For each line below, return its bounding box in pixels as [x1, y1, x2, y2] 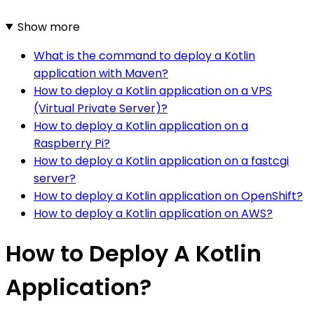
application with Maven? [34, 64, 168, 81]
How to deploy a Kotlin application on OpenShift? [34, 187, 303, 204]
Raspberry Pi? [34, 135, 110, 151]
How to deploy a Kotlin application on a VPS [34, 82, 272, 99]
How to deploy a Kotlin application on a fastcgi [34, 152, 289, 169]
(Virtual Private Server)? [34, 100, 168, 116]
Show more [17, 18, 80, 35]
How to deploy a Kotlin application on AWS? [34, 205, 273, 221]
